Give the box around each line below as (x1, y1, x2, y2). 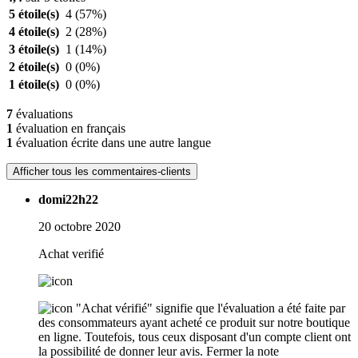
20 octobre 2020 (38, 220, 121, 234)
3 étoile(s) (9, 42, 59, 57)
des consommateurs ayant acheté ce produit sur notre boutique (38, 316, 350, 330)
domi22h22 (38, 193, 98, 207)
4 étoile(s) (9, 25, 59, 39)
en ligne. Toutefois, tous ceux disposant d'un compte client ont (38, 330, 351, 344)
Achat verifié (38, 247, 104, 261)
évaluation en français (13, 121, 125, 136)
